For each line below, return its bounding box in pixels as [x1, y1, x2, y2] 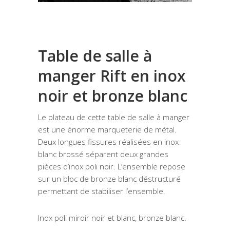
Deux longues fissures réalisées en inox [38, 137, 179, 147]
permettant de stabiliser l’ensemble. [38, 186, 165, 196]
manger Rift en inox [38, 65, 186, 86]
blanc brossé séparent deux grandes [38, 149, 168, 159]
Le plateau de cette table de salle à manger [38, 112, 189, 122]
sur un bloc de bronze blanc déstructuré [38, 174, 181, 184]
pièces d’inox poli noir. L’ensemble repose [38, 161, 185, 171]
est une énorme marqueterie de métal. [38, 124, 177, 135]
